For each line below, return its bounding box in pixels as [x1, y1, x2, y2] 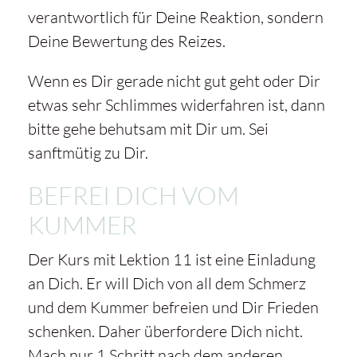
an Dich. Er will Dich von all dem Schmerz [27, 273, 306, 294]
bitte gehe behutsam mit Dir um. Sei [27, 119, 269, 139]
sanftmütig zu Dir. [27, 143, 148, 163]
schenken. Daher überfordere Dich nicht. [27, 321, 303, 342]
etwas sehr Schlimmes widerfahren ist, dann [27, 95, 325, 116]
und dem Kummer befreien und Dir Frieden [27, 297, 319, 318]
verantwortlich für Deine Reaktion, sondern [27, 7, 324, 28]
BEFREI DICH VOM [27, 180, 239, 211]
